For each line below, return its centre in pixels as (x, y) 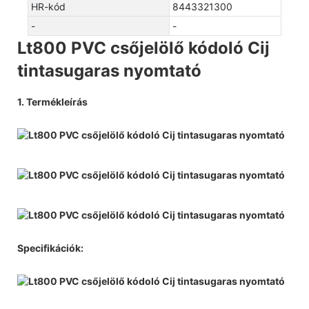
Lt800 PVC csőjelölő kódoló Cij (143, 48)
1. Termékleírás (52, 101)
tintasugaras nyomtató (109, 70)
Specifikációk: (50, 248)
